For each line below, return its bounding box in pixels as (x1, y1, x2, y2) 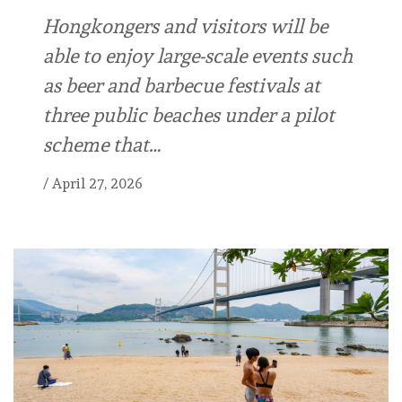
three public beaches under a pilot (43, 103, 335, 127)
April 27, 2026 (52, 175, 143, 193)
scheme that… (43, 133, 161, 157)
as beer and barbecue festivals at (43, 74, 320, 98)
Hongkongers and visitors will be (43, 14, 328, 39)
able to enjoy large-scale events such (43, 44, 353, 68)
